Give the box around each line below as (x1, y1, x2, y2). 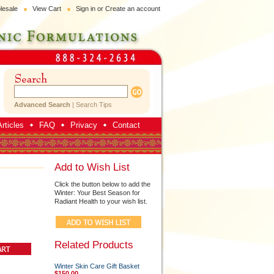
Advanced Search (13, 100, 70, 108)
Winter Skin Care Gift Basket (54, 262, 139, 270)
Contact (112, 120, 140, 130)
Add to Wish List (54, 161, 130, 173)
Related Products (54, 239, 133, 251)
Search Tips (75, 100, 112, 108)
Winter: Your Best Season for (54, 189, 140, 196)
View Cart (32, 5, 61, 12)
